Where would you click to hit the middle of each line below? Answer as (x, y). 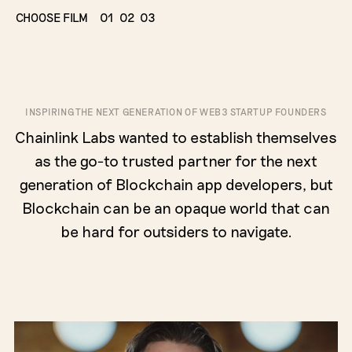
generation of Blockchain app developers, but (176, 184)
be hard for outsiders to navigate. (176, 231)
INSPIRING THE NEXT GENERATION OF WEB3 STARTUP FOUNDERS (176, 112)
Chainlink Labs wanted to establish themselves (176, 137)
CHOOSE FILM (52, 17)
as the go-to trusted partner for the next (176, 160)
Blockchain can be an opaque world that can (176, 207)
